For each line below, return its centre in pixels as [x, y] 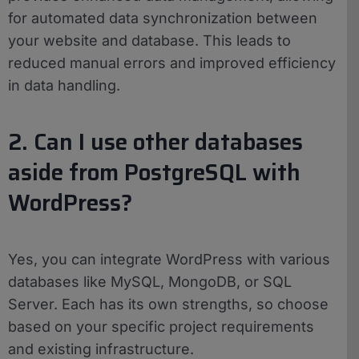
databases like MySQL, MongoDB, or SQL [150, 281]
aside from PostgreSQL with [154, 173]
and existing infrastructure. [101, 349]
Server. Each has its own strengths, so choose [168, 304]
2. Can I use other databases [155, 142]
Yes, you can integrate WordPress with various [169, 259]
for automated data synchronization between [163, 18]
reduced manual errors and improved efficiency [172, 63]
